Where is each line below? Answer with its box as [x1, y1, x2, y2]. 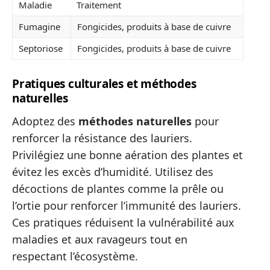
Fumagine [19, 20, 60, 33]
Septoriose [19, 42, 63, 54]
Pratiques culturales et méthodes [12, 75, 196, 92]
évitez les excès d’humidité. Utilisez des [12, 164, 213, 179]
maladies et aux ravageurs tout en [12, 231, 187, 246]
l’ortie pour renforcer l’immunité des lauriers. [12, 198, 241, 213]
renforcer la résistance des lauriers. [12, 130, 192, 145]
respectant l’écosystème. [12, 248, 138, 263]
